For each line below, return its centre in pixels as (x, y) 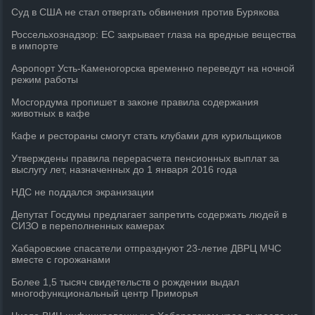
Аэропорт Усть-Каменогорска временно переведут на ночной (153, 68)
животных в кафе (51, 113)
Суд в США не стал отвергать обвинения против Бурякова (146, 12)
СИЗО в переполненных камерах (88, 226)
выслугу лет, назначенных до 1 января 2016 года (124, 169)
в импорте (35, 46)
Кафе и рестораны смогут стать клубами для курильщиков (147, 136)
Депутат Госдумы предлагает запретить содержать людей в (149, 214)
